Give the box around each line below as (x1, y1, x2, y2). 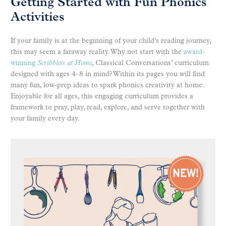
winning (11, 59, 37, 67)
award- (184, 48, 205, 56)
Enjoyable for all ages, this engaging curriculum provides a (11, 92, 193, 100)
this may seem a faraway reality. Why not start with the (11, 48, 184, 56)
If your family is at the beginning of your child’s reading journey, (11, 37, 211, 45)
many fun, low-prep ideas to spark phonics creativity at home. (11, 81, 204, 89)
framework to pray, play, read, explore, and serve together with (11, 103, 205, 111)
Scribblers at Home (37, 59, 92, 67)
